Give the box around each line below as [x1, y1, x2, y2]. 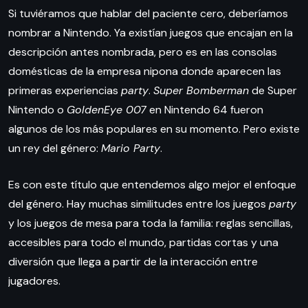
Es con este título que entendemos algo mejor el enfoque [8, 177, 296, 192]
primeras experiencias [8, 83, 121, 98]
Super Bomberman [153, 83, 249, 98]
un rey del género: [8, 141, 101, 156]
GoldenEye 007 [67, 102, 146, 118]
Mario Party [101, 141, 160, 156]
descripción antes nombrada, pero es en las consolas [8, 45, 277, 60]
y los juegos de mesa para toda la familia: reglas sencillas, [8, 216, 293, 231]
